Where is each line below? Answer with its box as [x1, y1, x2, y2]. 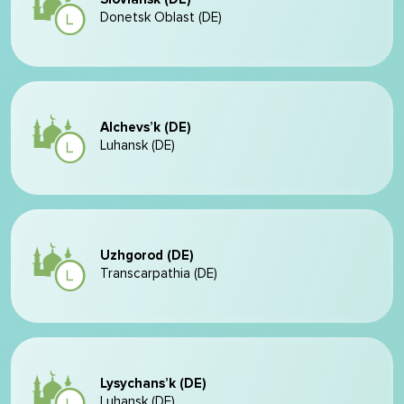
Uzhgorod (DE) [100, 249, 194, 262]
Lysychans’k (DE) [100, 377, 207, 390]
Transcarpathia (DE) [100, 267, 217, 280]
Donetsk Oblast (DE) [100, 11, 222, 24]
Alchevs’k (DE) [100, 121, 191, 134]
